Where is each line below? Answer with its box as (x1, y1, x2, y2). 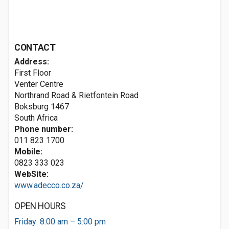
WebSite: (14, 169, 49, 179)
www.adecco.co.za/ (14, 180, 84, 190)
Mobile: (14, 147, 42, 156)
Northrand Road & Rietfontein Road (14, 90, 139, 100)
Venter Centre (14, 79, 63, 89)
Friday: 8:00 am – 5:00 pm (14, 217, 106, 226)
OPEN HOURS (14, 201, 66, 211)
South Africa (14, 113, 58, 123)
